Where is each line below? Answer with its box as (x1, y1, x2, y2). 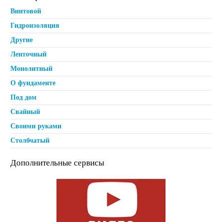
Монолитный (10, 64, 53, 72)
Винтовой (10, 7, 42, 15)
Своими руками (10, 122, 62, 130)
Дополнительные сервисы (10, 158, 105, 167)
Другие (10, 36, 33, 44)
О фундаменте (10, 79, 56, 87)
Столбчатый (10, 136, 50, 144)
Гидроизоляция (10, 21, 60, 29)
